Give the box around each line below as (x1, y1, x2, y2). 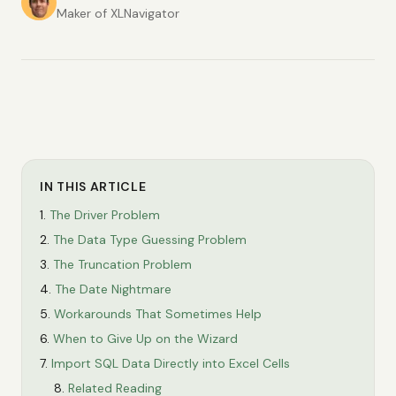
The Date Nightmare (55, 281, 171, 297)
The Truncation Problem (53, 256, 192, 272)
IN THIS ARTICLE (40, 179, 147, 194)
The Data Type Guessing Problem (53, 232, 247, 247)
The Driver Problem (49, 207, 160, 223)
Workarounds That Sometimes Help (54, 306, 262, 322)
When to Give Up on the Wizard (53, 331, 238, 346)
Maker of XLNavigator (57, 5, 179, 21)
